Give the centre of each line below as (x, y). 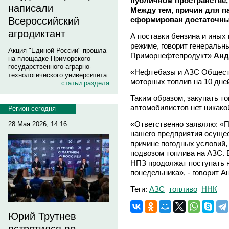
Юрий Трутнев (42, 216)
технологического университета (58, 75)
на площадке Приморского (49, 59)
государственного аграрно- (50, 67)
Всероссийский (44, 21)
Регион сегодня (32, 109)
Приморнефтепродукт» (172, 55)
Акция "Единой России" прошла (57, 50)
